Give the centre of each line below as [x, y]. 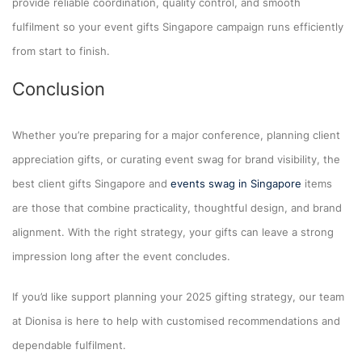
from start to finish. [61, 51]
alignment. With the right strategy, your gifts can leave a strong [173, 232]
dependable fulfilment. [69, 345]
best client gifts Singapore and [91, 183]
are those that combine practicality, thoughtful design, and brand [177, 207]
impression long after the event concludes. [121, 256]
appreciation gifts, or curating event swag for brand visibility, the [176, 159]
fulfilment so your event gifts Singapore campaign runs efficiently [178, 26]
